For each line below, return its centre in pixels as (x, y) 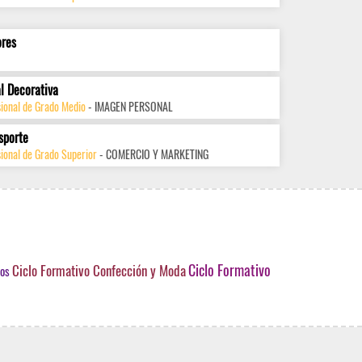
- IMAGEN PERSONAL (129, 106)
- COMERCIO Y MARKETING (153, 154)
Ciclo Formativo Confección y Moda (99, 270)
